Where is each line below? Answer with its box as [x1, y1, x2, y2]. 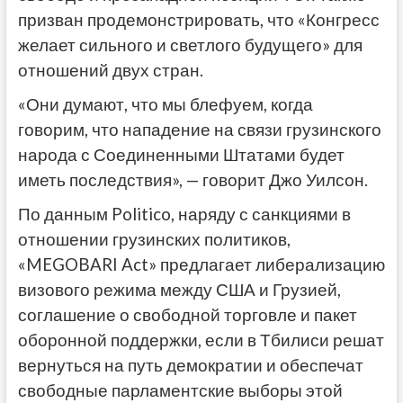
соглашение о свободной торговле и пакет [17, 304, 357, 325]
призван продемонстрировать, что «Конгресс [17, 9, 380, 30]
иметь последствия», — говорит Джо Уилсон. [17, 169, 368, 190]
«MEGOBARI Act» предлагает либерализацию [17, 254, 385, 274]
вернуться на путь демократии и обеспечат [17, 354, 363, 375]
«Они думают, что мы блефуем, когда [17, 94, 313, 114]
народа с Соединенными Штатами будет [17, 144, 345, 165]
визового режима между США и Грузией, [17, 279, 341, 300]
